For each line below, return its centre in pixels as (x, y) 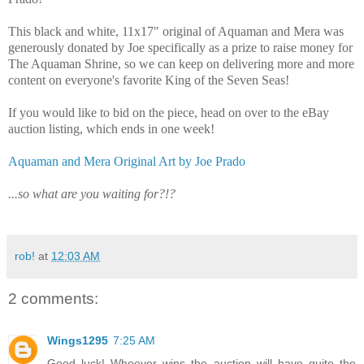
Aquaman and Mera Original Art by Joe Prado (127, 161)
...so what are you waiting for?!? (92, 193)
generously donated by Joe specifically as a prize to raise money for (180, 47)
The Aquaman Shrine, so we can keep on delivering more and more (181, 63)
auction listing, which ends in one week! (111, 128)
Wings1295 (78, 341)
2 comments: (53, 298)
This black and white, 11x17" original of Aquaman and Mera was (176, 31)
